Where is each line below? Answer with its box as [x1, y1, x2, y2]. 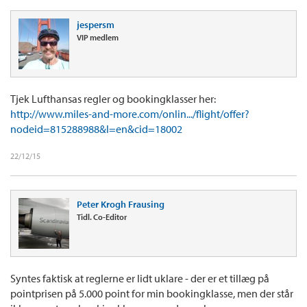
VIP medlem [77, 32, 119, 42]
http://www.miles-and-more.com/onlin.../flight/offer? [10, 106, 249, 121]
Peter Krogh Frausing [77, 197, 164, 210]
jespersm [77, 18, 114, 31]
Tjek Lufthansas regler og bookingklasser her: [10, 91, 216, 106]
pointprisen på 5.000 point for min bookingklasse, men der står [10, 286, 293, 300]
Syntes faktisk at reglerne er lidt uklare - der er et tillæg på [10, 271, 269, 285]
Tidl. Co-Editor [77, 211, 127, 222]
